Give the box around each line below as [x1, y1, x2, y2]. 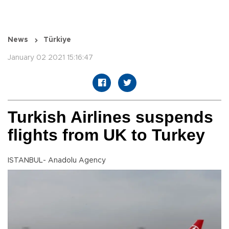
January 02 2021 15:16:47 [8, 54, 93, 62]
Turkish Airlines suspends [8, 108, 213, 127]
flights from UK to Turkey [8, 126, 205, 145]
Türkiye [43, 36, 71, 44]
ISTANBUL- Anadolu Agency [8, 157, 106, 165]
